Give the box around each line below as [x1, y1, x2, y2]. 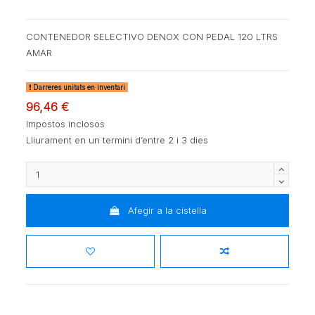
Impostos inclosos [26, 117, 105, 129]
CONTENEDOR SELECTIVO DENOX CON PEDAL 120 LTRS [26, 31, 278, 43]
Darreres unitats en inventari [31, 83, 126, 91]
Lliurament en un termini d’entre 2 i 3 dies [26, 134, 209, 146]
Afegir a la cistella [127, 205, 207, 217]
